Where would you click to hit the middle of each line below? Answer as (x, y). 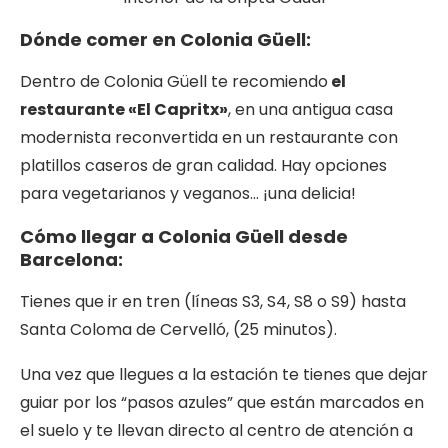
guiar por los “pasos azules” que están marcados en (222, 403)
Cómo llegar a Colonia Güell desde (184, 237)
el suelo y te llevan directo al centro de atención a (216, 431)
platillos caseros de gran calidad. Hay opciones (203, 166)
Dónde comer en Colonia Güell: (165, 40)
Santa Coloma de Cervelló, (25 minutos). (178, 330)
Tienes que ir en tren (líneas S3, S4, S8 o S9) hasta (213, 302)
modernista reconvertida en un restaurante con (209, 138)
